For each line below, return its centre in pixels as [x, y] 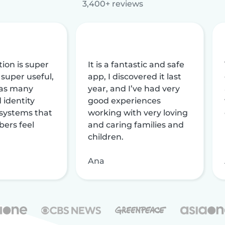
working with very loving [138, 113]
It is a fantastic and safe [136, 64]
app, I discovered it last [135, 76]
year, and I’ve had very [134, 88]
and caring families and [136, 125]
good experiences [124, 100]
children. [106, 137]
